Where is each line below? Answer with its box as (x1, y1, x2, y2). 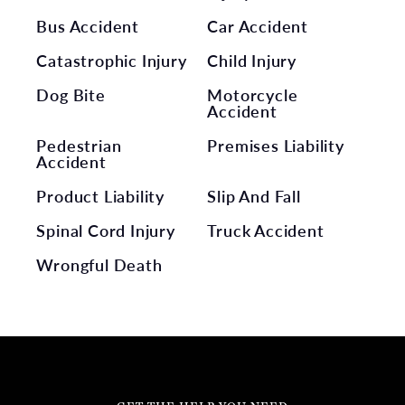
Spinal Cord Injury (36, 218, 175, 241)
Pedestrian (36, 133, 122, 156)
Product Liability (36, 184, 165, 207)
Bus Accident (36, 14, 140, 37)
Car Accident (207, 14, 309, 37)
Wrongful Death (36, 252, 163, 276)
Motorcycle (207, 82, 298, 106)
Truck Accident (207, 218, 325, 241)
